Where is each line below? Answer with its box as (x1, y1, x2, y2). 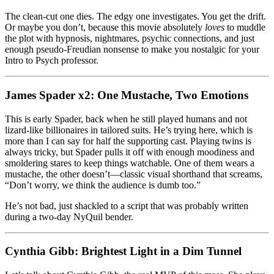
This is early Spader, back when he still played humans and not (5, 113, 247, 124)
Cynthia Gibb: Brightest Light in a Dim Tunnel (5, 245, 242, 258)
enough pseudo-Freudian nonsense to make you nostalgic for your (5, 44, 259, 55)
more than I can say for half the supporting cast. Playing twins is (5, 135, 251, 146)
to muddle (224, 22, 265, 33)
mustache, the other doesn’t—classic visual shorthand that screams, (5, 168, 262, 179)
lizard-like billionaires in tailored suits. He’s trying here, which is (5, 124, 253, 135)
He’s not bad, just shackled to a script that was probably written (5, 200, 248, 211)
